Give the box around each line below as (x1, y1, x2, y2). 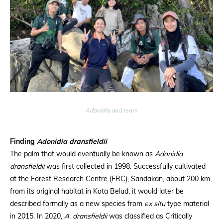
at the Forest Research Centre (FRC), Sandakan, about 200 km (10, 175, 210, 183)
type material (165, 200, 209, 208)
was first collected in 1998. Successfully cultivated (44, 163, 206, 171)
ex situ (142, 200, 165, 208)
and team (110, 108, 138, 114)
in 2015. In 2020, (10, 213, 64, 221)
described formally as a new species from (10, 200, 142, 208)
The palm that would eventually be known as (10, 150, 155, 158)
